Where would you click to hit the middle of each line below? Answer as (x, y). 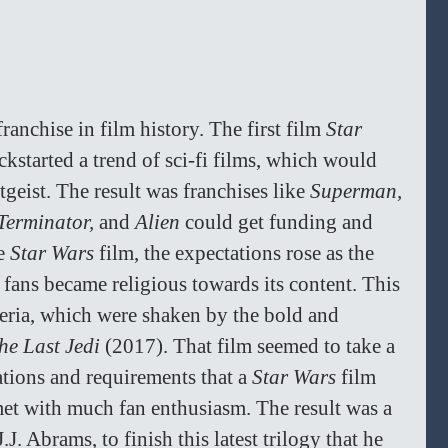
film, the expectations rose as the (239, 253)
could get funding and (281, 222)
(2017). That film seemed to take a (252, 346)
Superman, (358, 191)
